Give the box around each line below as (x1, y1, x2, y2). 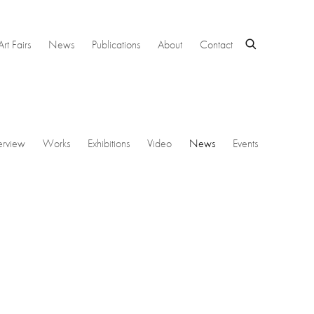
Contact (200, 37, 233, 53)
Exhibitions (88, 135, 130, 151)
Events (233, 135, 258, 151)
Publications (92, 37, 140, 53)
